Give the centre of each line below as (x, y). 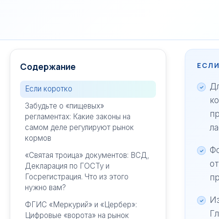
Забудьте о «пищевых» (64, 106)
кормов (38, 138)
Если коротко (48, 89)
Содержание (48, 66)
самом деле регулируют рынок (79, 128)
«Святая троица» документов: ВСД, (87, 155)
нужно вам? (45, 187)
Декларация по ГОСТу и (67, 166)
